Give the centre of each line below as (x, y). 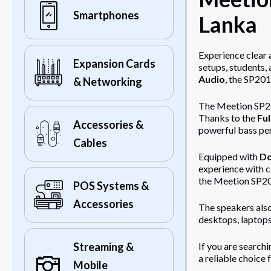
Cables (90, 143)
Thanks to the (227, 118)
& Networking (108, 82)
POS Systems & (111, 186)
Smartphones (106, 15)
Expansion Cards (114, 64)
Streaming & (103, 247)
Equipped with (229, 157)
